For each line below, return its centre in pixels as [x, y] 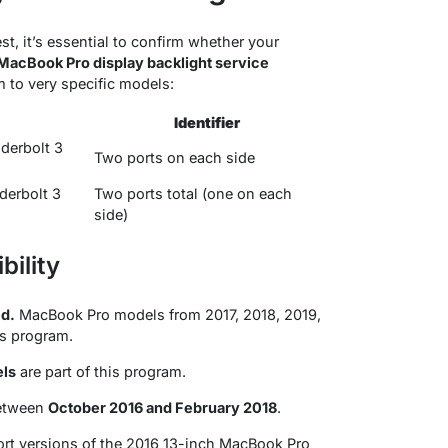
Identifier [206, 122]
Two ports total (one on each [193, 193]
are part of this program [99, 371]
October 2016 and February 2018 [162, 407]
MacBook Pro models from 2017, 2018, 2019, [168, 314]
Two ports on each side [174, 157]
